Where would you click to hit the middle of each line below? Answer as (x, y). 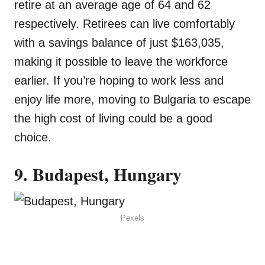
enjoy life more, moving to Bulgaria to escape (132, 100)
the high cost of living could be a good (113, 119)
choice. (36, 138)
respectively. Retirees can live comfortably (125, 24)
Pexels (132, 218)
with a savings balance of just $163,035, (119, 43)
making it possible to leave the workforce (121, 62)
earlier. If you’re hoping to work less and (119, 81)
